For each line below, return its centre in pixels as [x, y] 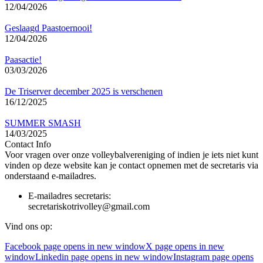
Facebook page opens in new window [75, 247]
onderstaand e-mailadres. [50, 176]
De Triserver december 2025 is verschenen [84, 92]
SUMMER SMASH [43, 123]
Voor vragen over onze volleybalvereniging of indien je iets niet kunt [131, 155]
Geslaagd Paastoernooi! [48, 28]
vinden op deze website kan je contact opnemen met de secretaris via [131, 166]
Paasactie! [23, 60]
